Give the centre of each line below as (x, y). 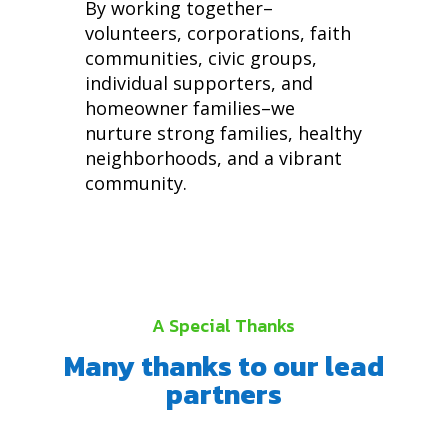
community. (135, 182)
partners (223, 393)
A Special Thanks (224, 325)
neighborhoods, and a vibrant (213, 157)
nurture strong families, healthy (223, 132)
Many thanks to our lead (223, 365)
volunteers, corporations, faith (217, 32)
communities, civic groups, (200, 57)
